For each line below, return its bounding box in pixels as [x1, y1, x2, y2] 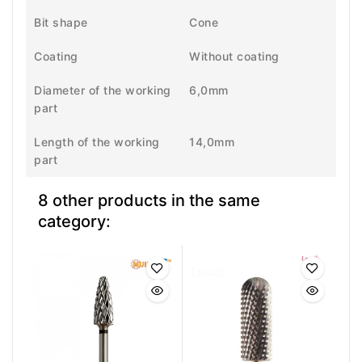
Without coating [189, 48, 280, 63]
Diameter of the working [34, 82, 171, 97]
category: [38, 211, 111, 231]
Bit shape [34, 15, 88, 29]
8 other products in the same [38, 190, 260, 210]
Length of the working [34, 134, 160, 149]
